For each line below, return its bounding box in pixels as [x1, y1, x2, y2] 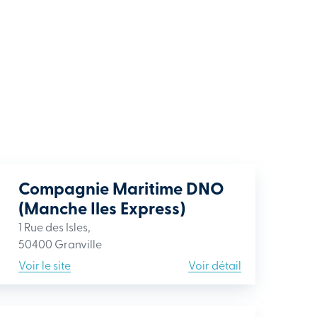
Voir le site [18, 257, 71, 272]
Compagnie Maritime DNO [18, 175, 224, 200]
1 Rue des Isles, [18, 219, 90, 234]
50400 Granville [18, 236, 102, 251]
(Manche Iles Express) [18, 195, 185, 220]
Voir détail [188, 257, 241, 272]
